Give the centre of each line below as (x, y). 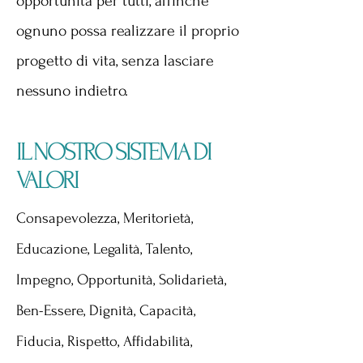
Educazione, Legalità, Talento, (104, 249)
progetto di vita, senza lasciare (115, 61)
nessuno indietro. (72, 91)
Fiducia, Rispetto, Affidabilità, (104, 342)
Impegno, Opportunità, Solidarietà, (121, 280)
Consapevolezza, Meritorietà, (105, 218)
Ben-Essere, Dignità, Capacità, (106, 311)
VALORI (47, 180)
